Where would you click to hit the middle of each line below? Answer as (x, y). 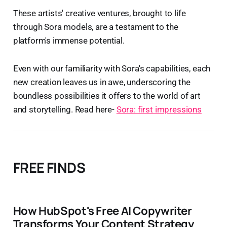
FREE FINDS (49, 168)
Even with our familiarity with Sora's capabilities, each (112, 69)
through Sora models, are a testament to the (96, 27)
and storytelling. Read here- (65, 110)
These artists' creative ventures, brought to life (99, 13)
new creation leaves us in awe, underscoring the (102, 82)
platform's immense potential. (69, 41)
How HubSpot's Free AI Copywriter (102, 211)
